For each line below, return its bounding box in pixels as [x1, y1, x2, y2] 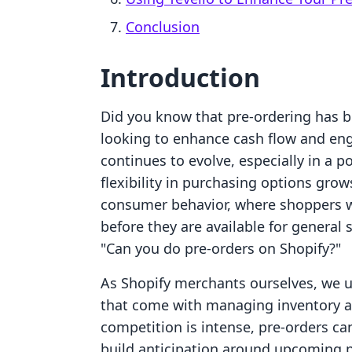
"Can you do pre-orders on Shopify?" [101, 239, 341, 258]
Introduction [101, 60, 260, 94]
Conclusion [126, 17, 200, 36]
